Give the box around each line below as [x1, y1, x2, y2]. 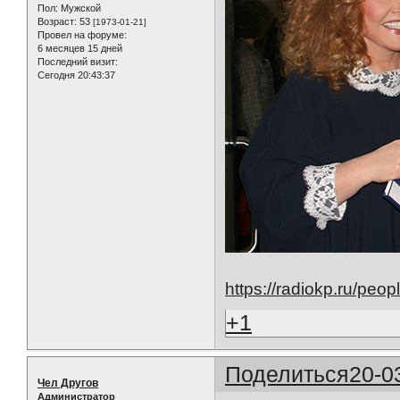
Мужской [58, 3, 101, 14]
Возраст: [37, 16, 77, 28]
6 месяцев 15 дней [37, 43, 122, 54]
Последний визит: [37, 56, 118, 68]
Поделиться [225, 362, 350, 387]
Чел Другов [37, 377, 98, 390]
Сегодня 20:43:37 [37, 70, 115, 81]
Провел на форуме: [37, 29, 127, 41]
